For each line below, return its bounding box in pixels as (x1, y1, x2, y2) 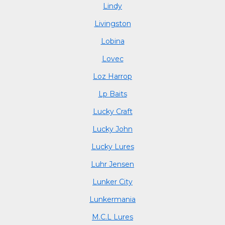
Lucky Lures (91, 142, 134, 151)
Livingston (94, 19, 131, 28)
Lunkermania (89, 194, 136, 204)
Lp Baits (98, 89, 127, 98)
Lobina (100, 36, 125, 46)
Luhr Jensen (91, 159, 134, 169)
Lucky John (92, 124, 133, 134)
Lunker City (92, 177, 133, 186)
